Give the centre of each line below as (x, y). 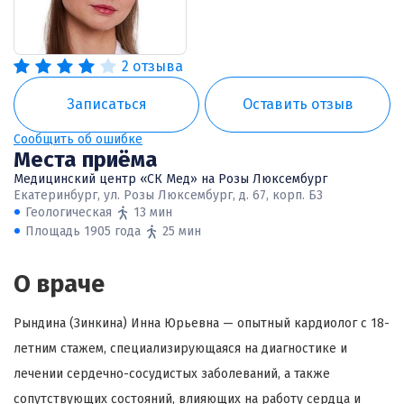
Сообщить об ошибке (78, 139)
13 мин (152, 212)
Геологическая (68, 212)
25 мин (181, 231)
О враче (59, 284)
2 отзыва (152, 66)
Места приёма (86, 160)
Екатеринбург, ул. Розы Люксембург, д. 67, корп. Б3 (168, 195)
